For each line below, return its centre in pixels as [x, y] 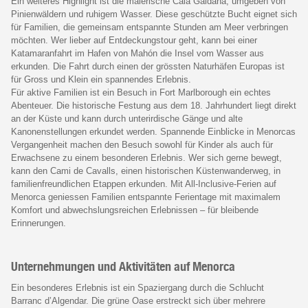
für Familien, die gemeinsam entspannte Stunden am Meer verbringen [150, 27]
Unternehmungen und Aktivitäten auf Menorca [123, 266]
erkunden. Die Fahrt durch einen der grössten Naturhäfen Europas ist [148, 66]
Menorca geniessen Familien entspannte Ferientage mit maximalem [146, 197]
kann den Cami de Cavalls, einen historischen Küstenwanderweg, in [146, 170]
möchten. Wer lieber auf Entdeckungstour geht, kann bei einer [134, 40]
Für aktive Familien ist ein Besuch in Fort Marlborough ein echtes [141, 92]
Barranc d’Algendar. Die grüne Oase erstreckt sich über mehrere [138, 300]
